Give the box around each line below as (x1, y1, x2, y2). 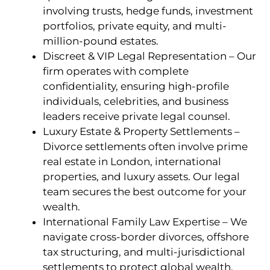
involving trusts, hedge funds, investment (43, 5, 253, 17)
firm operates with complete (43, 65, 189, 78)
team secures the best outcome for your (43, 186, 246, 198)
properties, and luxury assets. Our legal (43, 171, 240, 183)
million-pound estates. (43, 35, 159, 48)
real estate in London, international (43, 155, 221, 168)
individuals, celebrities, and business (43, 95, 228, 108)
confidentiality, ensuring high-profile (43, 80, 229, 93)
